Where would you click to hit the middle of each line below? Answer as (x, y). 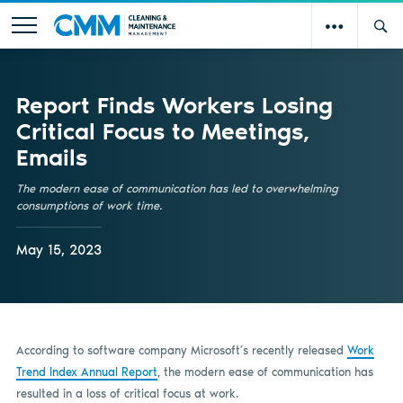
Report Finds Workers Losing (174, 105)
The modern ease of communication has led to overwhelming (177, 188)
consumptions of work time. (89, 205)
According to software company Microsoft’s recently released (181, 350)
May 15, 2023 (58, 250)
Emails (51, 157)
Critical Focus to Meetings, (162, 131)
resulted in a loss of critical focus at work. (127, 393)
